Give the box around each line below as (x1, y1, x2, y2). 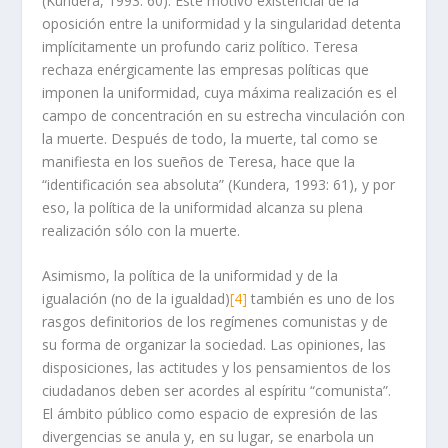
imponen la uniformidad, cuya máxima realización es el (42, 82, 398, 102)
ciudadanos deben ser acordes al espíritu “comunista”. (42, 381, 392, 401)
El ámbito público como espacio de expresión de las (42, 404, 379, 424)
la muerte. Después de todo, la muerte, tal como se (42, 128, 379, 148)
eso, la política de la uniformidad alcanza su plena (42, 197, 364, 217)
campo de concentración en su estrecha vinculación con (42, 105, 406, 125)
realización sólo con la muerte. (42, 220, 241, 240)
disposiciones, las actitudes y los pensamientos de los (42, 358, 392, 378)
